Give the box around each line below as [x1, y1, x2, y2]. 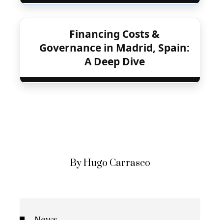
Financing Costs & [69, 27, 160, 41]
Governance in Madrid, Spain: [39, 41, 190, 55]
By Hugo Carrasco [70, 157, 150, 170]
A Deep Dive [84, 55, 145, 69]
